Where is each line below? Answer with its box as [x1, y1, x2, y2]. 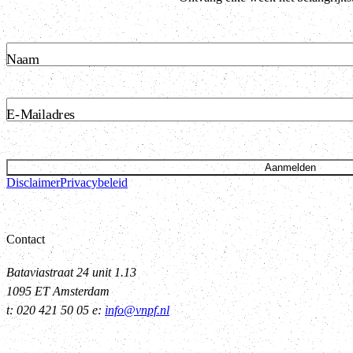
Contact [6, 232, 45, 246]
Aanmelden [265, 161, 316, 173]
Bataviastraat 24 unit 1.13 [6, 265, 136, 279]
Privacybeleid [60, 175, 128, 189]
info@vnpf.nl [105, 303, 169, 317]
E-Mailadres [6, 106, 75, 122]
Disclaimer [6, 175, 60, 189]
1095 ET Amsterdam [6, 284, 110, 298]
